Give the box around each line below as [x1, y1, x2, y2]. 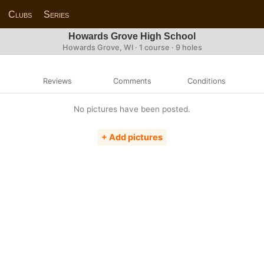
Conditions [187, 76, 226, 85]
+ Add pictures [101, 132, 163, 143]
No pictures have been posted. [74, 104, 190, 114]
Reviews [42, 76, 72, 85]
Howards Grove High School [68, 31, 196, 41]
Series [44, 9, 70, 19]
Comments [113, 76, 151, 85]
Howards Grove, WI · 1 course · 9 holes [62, 43, 202, 52]
